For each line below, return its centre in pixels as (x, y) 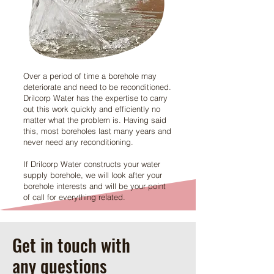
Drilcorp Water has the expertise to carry (95, 98)
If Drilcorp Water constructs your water (92, 164)
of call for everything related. (74, 197)
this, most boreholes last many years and (97, 131)
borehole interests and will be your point (94, 186)
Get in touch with (71, 244)
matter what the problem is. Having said (95, 120)
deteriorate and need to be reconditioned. (97, 87)
